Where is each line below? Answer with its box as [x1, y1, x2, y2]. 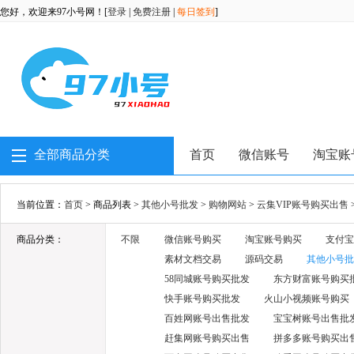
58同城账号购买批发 [164, 273, 250, 284]
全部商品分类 [34, 148, 110, 161]
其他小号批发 [141, 199, 198, 210]
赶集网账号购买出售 [164, 333, 250, 344]
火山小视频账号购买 [264, 293, 349, 304]
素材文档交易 [164, 254, 221, 265]
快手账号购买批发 [164, 293, 240, 304]
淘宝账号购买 [245, 234, 302, 245]
